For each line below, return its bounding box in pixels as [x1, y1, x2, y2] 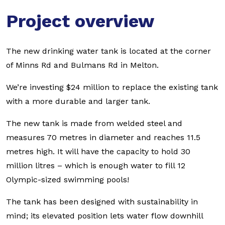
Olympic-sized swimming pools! [6, 175, 129, 184]
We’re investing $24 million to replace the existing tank [6, 82, 218, 92]
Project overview [6, 11, 154, 32]
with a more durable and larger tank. [6, 96, 150, 106]
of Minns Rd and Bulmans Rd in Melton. [6, 60, 159, 70]
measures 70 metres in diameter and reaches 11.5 [6, 133, 200, 142]
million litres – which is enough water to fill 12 [6, 161, 185, 170]
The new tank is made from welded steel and [6, 119, 182, 128]
